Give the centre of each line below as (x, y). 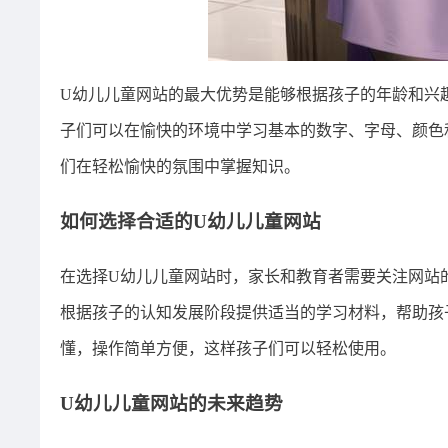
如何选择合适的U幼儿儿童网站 (190, 222)
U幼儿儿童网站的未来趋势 (171, 403)
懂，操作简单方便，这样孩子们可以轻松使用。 (228, 348)
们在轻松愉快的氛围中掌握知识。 (180, 167)
